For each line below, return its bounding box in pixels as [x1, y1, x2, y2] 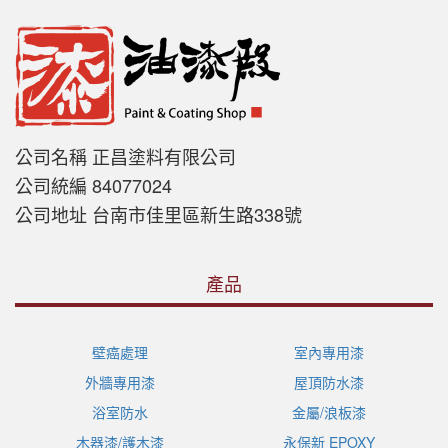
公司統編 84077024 [15, 172, 172, 199]
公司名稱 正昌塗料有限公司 [15, 143, 236, 170]
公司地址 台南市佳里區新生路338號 [15, 201, 302, 228]
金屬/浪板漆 [291, 402, 366, 423]
